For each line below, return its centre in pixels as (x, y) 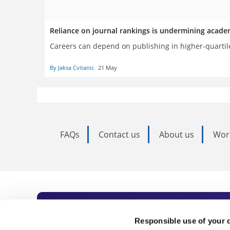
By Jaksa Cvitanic (72, 67)
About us (177, 134)
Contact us (119, 134)
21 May (108, 67)
